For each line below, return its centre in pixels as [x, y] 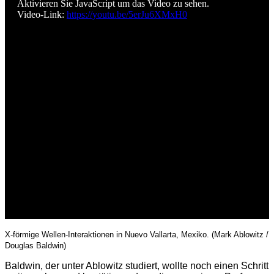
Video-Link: [42, 15]
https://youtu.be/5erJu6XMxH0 [127, 15]
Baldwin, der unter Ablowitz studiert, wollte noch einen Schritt [137, 266]
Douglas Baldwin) [35, 246]
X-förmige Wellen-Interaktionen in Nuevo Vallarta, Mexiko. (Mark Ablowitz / [137, 235]
